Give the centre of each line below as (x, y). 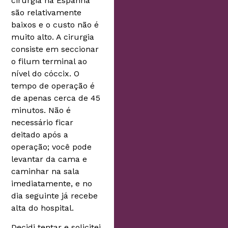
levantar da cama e (49, 159)
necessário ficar (42, 122)
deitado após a (40, 134)
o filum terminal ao (49, 61)
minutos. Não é (41, 110)
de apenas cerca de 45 (56, 98)
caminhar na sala (46, 171)
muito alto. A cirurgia (53, 37)
